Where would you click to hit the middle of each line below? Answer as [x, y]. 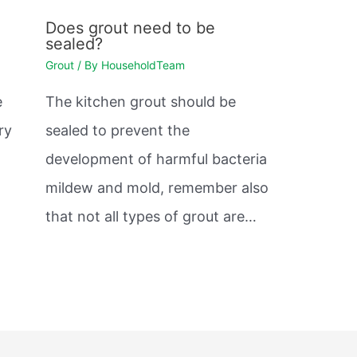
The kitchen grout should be [140, 101]
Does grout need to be [130, 27]
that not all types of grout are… [151, 216]
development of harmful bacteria [156, 159]
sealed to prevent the [117, 130]
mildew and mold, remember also [157, 187]
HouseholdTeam [143, 65]
